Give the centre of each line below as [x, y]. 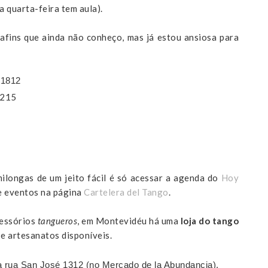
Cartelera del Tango [126, 192]
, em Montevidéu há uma [129, 221]
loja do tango [209, 221]
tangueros [57, 221]
